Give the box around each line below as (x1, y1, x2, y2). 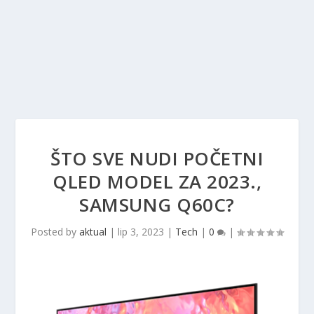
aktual (79, 225, 107, 238)
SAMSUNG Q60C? (79, 192, 235, 217)
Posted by (31, 225, 79, 238)
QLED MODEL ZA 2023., (53, 169, 261, 194)
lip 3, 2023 (118, 225, 164, 238)
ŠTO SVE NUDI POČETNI (50, 146, 264, 171)
